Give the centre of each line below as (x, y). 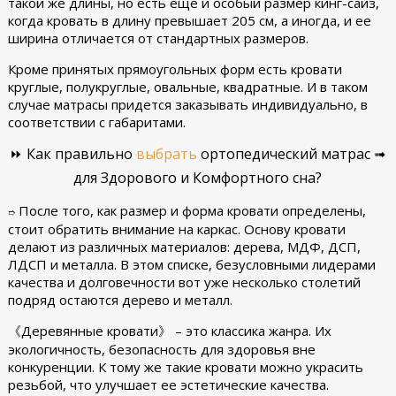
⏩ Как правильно (73, 154)
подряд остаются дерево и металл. (122, 300)
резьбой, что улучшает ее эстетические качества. (168, 385)
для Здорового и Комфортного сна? (198, 178)
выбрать (167, 154)
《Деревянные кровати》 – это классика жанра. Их (169, 331)
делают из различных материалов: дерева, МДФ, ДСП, (184, 247)
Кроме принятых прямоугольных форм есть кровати (175, 69)
